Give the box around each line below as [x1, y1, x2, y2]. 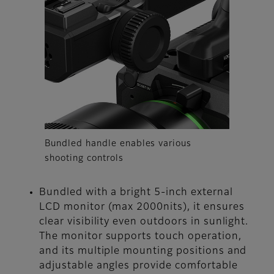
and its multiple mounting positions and [39, 246, 247, 257]
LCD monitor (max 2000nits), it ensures [39, 202, 245, 213]
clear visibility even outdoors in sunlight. [39, 217, 249, 228]
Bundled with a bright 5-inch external [39, 188, 233, 198]
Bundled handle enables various [45, 139, 192, 149]
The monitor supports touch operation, [39, 232, 242, 242]
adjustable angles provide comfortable [39, 261, 238, 272]
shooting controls [45, 154, 124, 163]
